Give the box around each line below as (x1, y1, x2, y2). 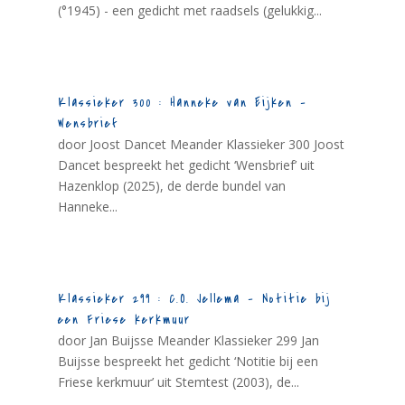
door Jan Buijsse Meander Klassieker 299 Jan (57, 332, 319, 350)
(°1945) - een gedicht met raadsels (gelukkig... (57, 2, 322, 19)
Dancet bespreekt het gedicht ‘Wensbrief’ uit (57, 156, 315, 174)
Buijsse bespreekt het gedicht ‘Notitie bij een (57, 353, 318, 371)
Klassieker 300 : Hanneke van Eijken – (57, 94, 307, 112)
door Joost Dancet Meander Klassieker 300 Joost (57, 136, 344, 154)
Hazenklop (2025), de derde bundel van (57, 177, 286, 195)
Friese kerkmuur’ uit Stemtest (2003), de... (57, 373, 299, 391)
